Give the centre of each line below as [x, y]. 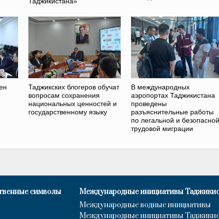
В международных [160, 87]
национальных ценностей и [73, 103]
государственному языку [68, 112]
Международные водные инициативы [145, 205]
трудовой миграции [162, 128]
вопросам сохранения [64, 95]
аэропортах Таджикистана [173, 95]
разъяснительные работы [172, 112]
